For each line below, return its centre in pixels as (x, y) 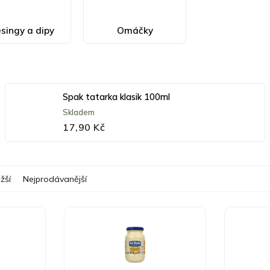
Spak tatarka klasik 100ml (117, 97)
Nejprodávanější (55, 179)
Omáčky (135, 30)
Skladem (79, 112)
